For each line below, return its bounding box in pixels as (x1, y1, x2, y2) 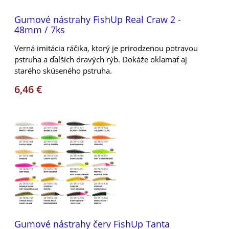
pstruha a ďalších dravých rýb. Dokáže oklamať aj (14, 54, 187, 64)
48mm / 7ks (14, 23, 65, 36)
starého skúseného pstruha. (14, 65, 112, 76)
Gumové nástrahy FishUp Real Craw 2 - (14, 13, 181, 26)
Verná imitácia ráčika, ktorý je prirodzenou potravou (14, 42, 198, 53)
